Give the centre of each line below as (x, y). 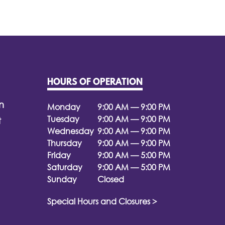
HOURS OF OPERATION (95, 83)
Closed (111, 179)
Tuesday (63, 119)
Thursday (65, 143)
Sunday (62, 179)
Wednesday (71, 131)
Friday (59, 155)
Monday (64, 107)
